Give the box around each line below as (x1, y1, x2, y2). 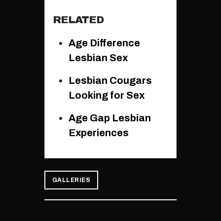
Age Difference (68, 37, 140, 49)
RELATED (52, 14, 104, 26)
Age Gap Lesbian (68, 112, 151, 124)
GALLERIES (52, 177, 91, 184)
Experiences (68, 127, 129, 139)
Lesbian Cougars (68, 75, 152, 86)
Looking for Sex (68, 90, 145, 101)
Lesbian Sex (68, 52, 128, 64)
